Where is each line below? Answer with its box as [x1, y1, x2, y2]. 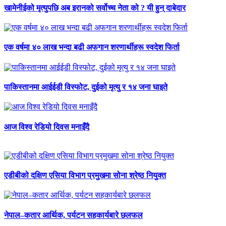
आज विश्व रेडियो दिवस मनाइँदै [4, 122, 89, 131]
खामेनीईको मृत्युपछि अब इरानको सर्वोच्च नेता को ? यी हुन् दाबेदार [4, 3, 186, 12]
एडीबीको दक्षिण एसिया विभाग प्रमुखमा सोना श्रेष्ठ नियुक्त [4, 171, 166, 180]
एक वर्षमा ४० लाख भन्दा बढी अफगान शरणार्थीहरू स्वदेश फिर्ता [4, 43, 180, 52]
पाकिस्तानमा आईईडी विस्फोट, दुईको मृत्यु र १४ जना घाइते [4, 83, 167, 92]
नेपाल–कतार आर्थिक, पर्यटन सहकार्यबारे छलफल [4, 210, 143, 219]
